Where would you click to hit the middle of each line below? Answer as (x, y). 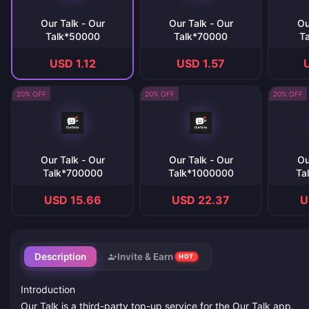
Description (61, 257)
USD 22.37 (201, 200)
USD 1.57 (201, 63)
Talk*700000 (72, 173)
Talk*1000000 (201, 173)
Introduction (48, 290)
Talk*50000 (72, 36)
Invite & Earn (145, 257)
